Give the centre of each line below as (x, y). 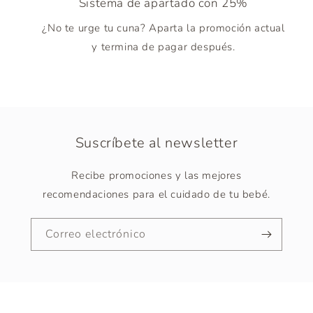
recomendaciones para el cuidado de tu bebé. (156, 195)
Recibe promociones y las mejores (156, 176)
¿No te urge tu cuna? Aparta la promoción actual (163, 28)
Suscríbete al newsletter (156, 143)
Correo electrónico (96, 234)
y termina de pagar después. (163, 47)
